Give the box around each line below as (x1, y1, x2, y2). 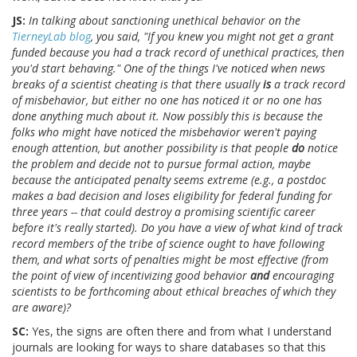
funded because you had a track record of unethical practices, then (12, 45, 344, 61)
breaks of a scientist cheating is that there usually (12, 76, 263, 92)
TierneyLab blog (12, 29, 91, 45)
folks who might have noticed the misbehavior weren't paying (12, 124, 316, 140)
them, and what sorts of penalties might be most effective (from (12, 252, 328, 268)
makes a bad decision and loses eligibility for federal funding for (12, 188, 332, 204)
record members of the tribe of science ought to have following (12, 236, 324, 252)
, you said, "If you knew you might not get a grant (91, 29, 334, 45)
